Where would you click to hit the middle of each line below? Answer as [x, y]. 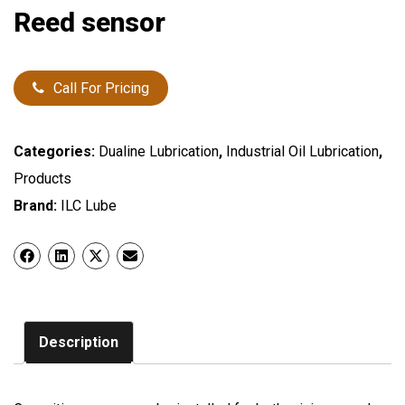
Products [42, 179]
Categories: [56, 152]
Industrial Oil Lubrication [302, 152]
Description [79, 343]
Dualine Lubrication [159, 152]
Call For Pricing [101, 89]
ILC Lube [89, 206]
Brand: [37, 206]
